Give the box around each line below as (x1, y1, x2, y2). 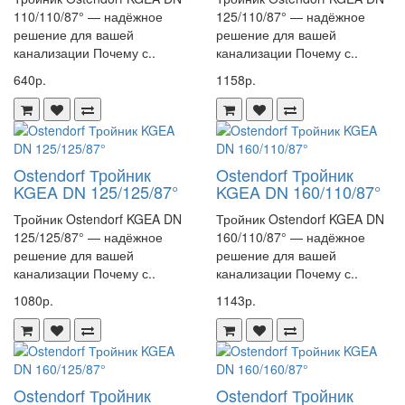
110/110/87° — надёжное (14, 7, 163, 25)
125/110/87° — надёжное (216, 7, 365, 25)
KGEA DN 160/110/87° (216, 180, 381, 203)
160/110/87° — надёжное (216, 228, 365, 246)
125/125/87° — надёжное (14, 228, 163, 246)
